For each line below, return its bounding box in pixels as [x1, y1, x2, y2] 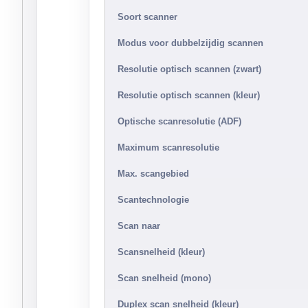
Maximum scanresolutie [118, 142, 219, 153]
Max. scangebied [118, 168, 189, 179]
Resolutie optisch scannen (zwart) [118, 64, 261, 74]
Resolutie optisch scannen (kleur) [118, 90, 260, 100]
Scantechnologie [118, 195, 189, 205]
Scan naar [118, 221, 160, 231]
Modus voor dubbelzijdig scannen [118, 38, 263, 48]
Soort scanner [118, 12, 177, 22]
